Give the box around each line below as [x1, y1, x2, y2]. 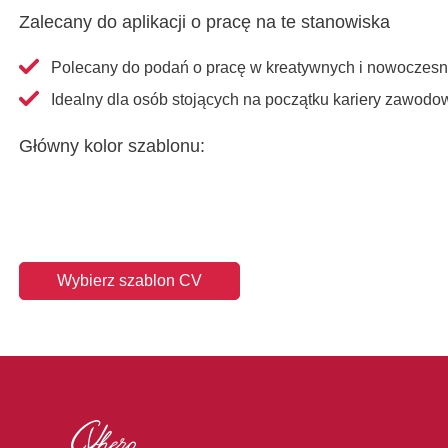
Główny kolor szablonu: [19, 135, 206, 156]
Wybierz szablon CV [56, 272, 202, 290]
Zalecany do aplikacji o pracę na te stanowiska [19, 12, 391, 33]
